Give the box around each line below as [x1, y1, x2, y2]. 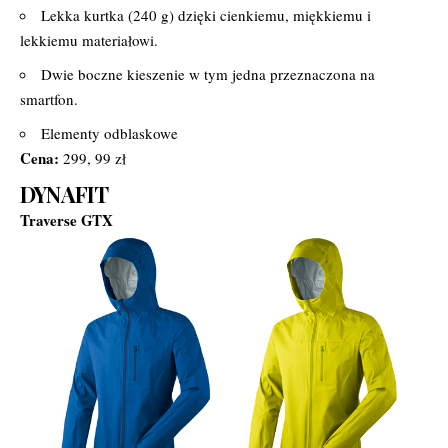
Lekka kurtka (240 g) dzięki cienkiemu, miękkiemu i [41, 4, 371, 25]
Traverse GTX [20, 208, 113, 231]
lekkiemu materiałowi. [20, 29, 158, 50]
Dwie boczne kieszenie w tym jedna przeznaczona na [41, 63, 375, 84]
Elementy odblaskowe [41, 122, 178, 143]
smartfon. [20, 88, 78, 109]
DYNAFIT [20, 178, 109, 209]
